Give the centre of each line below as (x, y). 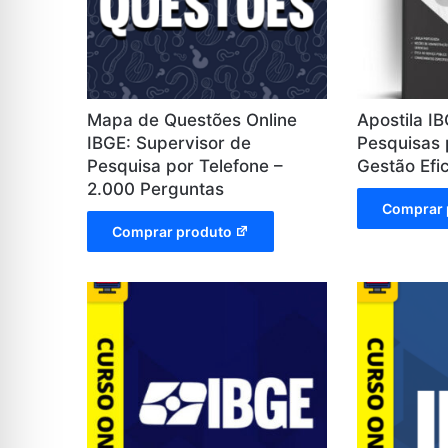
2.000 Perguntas (155, 188)
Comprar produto (172, 231)
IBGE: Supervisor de (169, 142)
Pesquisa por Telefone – (185, 165)
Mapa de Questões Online (192, 119)
